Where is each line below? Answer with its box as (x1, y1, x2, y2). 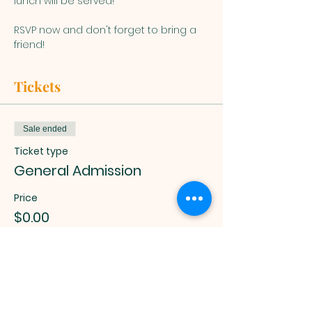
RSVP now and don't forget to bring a (14, 23, 199, 37)
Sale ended (23, 124, 67, 134)
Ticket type (14, 144, 68, 158)
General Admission (14, 161, 141, 180)
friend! (14, 38, 45, 52)
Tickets (14, 77, 61, 95)
